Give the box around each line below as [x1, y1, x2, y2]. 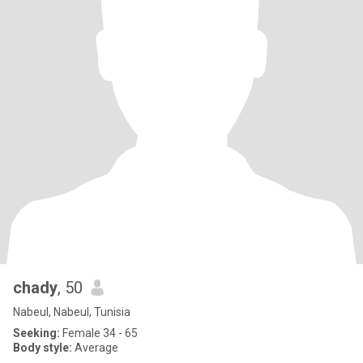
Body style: [13, 341, 72, 354]
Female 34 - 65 [60, 327, 138, 340]
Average [72, 341, 118, 354]
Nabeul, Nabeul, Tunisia [13, 305, 130, 318]
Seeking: [13, 327, 60, 340]
